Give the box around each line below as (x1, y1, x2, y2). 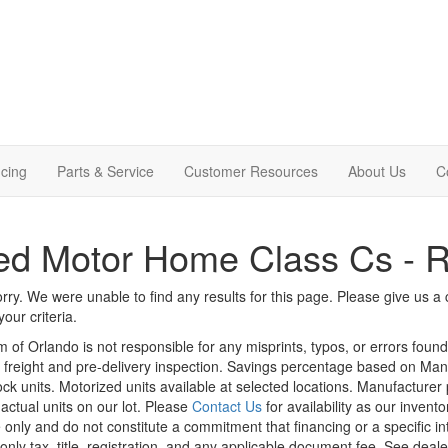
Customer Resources (184, 160, 318, 181)
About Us (348, 160, 406, 181)
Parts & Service (57, 160, 154, 181)
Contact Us (191, 395, 262, 416)
